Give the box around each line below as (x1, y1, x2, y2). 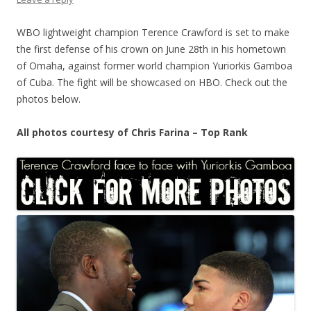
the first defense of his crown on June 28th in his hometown (17, 42, 286, 56)
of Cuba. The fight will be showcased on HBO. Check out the (17, 76, 287, 90)
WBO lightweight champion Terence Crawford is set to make (17, 26, 289, 40)
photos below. (17, 92, 81, 106)
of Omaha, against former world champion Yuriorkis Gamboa (17, 59, 292, 73)
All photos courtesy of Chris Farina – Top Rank (17, 126, 248, 140)
